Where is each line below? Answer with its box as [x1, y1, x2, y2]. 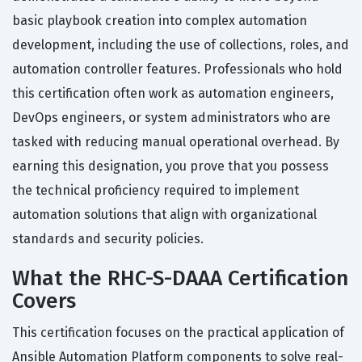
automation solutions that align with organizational [12, 207, 317, 223]
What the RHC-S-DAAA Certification [12, 266, 348, 292]
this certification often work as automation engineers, [12, 86, 334, 102]
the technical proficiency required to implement [12, 183, 299, 199]
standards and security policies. [12, 231, 204, 247]
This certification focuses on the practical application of [12, 325, 344, 341]
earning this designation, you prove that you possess [12, 158, 329, 175]
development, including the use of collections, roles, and [12, 37, 349, 53]
